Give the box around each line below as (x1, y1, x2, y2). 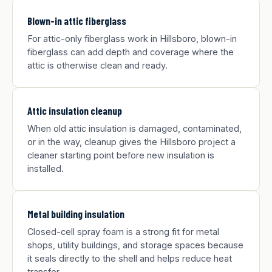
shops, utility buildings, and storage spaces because (27, 240, 243, 250)
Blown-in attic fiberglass (27, 15, 126, 27)
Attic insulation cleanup (27, 104, 122, 117)
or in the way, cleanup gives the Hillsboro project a (27, 137, 236, 147)
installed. (27, 163, 64, 174)
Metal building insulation (27, 208, 124, 220)
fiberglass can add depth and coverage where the (27, 47, 234, 57)
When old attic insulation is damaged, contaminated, (27, 123, 242, 134)
